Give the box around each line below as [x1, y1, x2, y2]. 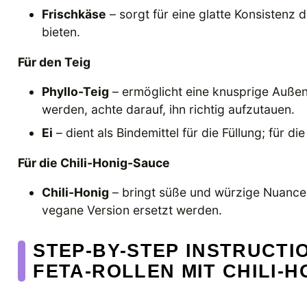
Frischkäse [42, 7, 107, 22]
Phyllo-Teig [42, 84, 110, 99]
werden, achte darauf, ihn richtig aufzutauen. [42, 102, 295, 117]
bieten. [42, 25, 81, 40]
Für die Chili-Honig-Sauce [18, 155, 170, 170]
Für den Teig [18, 54, 90, 69]
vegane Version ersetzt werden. [42, 203, 223, 218]
